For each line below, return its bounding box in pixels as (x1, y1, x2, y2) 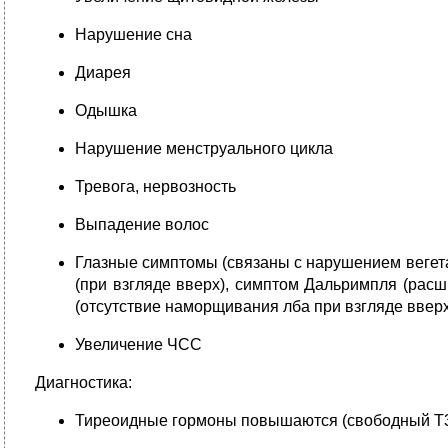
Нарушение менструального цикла (75, 140, 333, 157)
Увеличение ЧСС (75, 336, 202, 353)
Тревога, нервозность (75, 178, 236, 195)
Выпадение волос (75, 216, 209, 233)
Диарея (75, 64, 131, 81)
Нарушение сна (75, 26, 192, 43)
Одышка (75, 102, 137, 119)
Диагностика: (35, 374, 132, 391)
